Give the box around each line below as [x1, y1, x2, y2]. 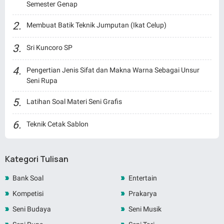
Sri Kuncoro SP [26, 43, 72, 52]
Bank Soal [12, 174, 43, 182]
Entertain [128, 174, 157, 182]
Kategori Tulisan [5, 153, 68, 165]
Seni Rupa [26, 76, 57, 85]
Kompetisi [12, 189, 43, 198]
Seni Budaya [12, 205, 51, 213]
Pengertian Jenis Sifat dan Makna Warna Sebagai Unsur [26, 66, 199, 74]
